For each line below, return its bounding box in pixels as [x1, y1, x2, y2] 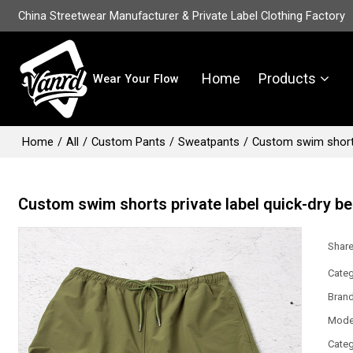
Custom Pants [91, 135, 166, 149]
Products [258, 70, 317, 87]
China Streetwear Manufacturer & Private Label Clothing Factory [18, 9, 346, 23]
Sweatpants [178, 135, 240, 149]
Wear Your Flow [93, 72, 180, 86]
